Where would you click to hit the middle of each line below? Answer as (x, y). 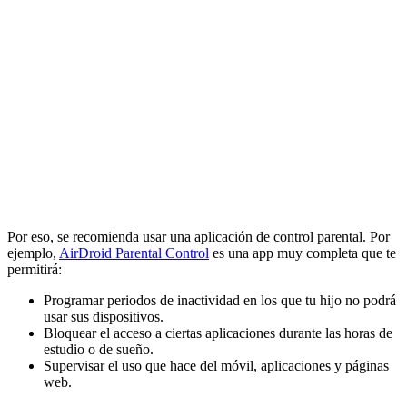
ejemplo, (33, 253)
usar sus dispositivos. (104, 317)
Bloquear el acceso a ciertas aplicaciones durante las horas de (218, 333)
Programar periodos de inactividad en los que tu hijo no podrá (220, 301)
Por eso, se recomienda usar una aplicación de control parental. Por (199, 237)
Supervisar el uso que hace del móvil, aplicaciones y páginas (216, 366)
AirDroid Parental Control (134, 253)
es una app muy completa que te (303, 253)
